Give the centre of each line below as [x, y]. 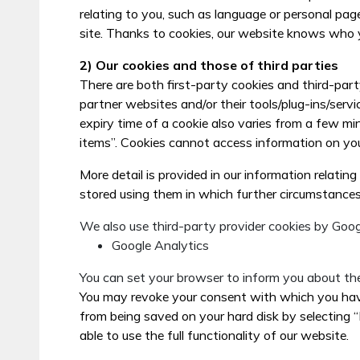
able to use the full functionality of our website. [214, 335]
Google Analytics [160, 245]
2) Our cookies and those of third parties [209, 65]
